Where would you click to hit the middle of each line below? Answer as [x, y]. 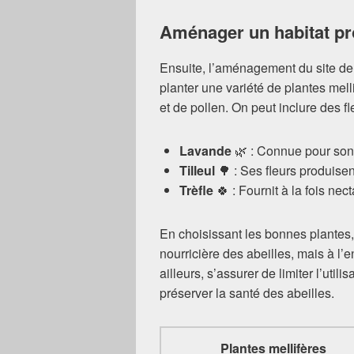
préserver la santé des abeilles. [247, 292]
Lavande [205, 150]
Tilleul [197, 170]
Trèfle [196, 190]
